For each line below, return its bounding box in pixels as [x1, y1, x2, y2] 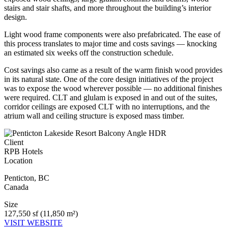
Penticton [4, 173, 34, 182]
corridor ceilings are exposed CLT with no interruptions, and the [4, 102, 210, 111]
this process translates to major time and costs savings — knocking [4, 39, 217, 48]
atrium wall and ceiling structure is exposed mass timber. [4, 111, 184, 120]
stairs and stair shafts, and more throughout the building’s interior [4, 3, 211, 12]
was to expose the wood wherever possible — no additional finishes [4, 83, 222, 93]
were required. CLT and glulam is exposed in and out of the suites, [4, 93, 217, 102]
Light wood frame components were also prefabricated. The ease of [4, 30, 220, 39]
